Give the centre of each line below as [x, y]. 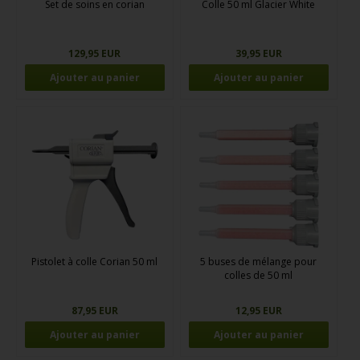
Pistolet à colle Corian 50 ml [95, 261]
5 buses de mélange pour [259, 261]
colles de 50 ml [259, 275]
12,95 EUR [258, 310]
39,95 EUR [258, 53]
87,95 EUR [94, 310]
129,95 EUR [95, 53]
